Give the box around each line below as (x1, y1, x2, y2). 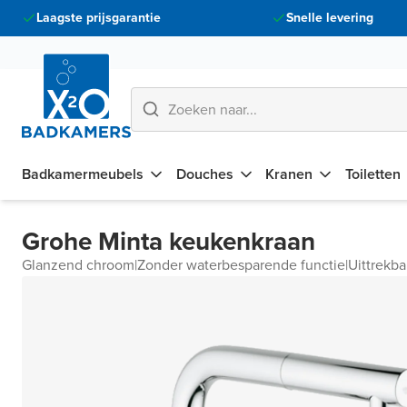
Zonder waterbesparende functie (137, 254, 345, 275)
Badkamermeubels (22, 164, 144, 184)
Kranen (265, 164, 313, 184)
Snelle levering (286, 8, 374, 27)
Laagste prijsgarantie (36, 8, 161, 27)
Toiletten (344, 164, 401, 184)
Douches (175, 164, 233, 184)
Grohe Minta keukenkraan (22, 223, 315, 260)
